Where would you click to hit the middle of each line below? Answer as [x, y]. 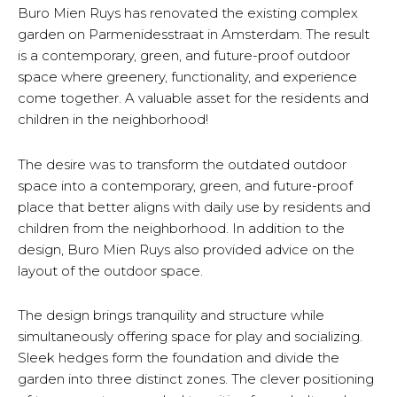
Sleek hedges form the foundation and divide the [179, 357]
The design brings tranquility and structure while [171, 315]
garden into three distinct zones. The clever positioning [196, 378]
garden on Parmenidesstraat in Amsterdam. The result [194, 35]
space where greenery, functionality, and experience [187, 77]
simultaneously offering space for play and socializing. [190, 336]
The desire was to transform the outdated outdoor [182, 164]
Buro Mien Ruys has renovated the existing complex [188, 13]
